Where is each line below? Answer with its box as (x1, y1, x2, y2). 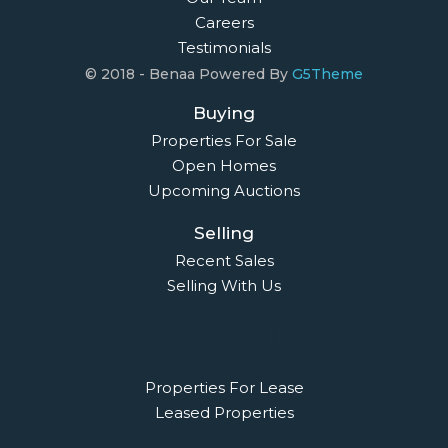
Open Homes (172, 156, 276, 176)
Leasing (140, 300, 308, 359)
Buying (193, 103, 255, 124)
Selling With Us (167, 276, 281, 296)
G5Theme (292, 65, 363, 84)
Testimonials (177, 38, 271, 58)
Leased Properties (154, 403, 294, 423)
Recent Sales (174, 251, 274, 271)
